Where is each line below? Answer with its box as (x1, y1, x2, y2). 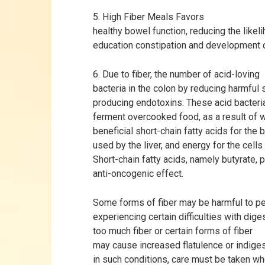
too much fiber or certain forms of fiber (93, 225, 253, 237)
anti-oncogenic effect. (93, 168, 183, 179)
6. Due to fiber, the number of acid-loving (93, 69, 260, 80)
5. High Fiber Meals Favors (93, 11, 204, 22)
